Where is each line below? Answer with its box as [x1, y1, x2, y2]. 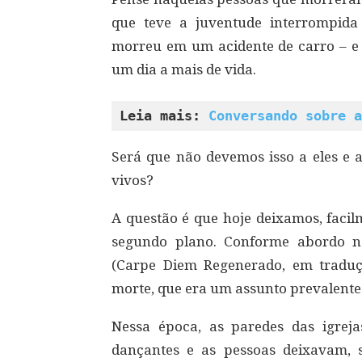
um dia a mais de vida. [112, 61, 256, 78]
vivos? [112, 172, 154, 188]
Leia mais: [120, 107, 208, 124]
